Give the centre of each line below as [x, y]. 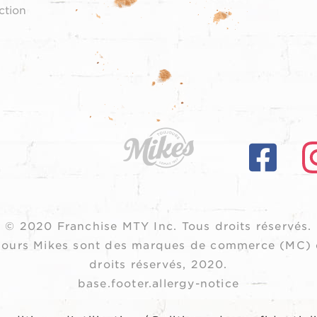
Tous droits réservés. [247, 227]
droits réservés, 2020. [158, 265]
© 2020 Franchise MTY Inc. [93, 227]
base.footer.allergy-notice [158, 284]
